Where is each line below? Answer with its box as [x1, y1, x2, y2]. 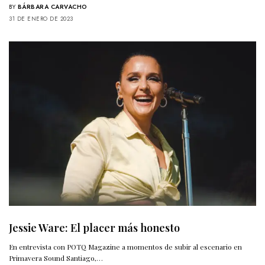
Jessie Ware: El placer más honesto [9, 221, 180, 235]
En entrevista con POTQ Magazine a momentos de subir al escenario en [9, 242, 243, 252]
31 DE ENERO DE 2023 [9, 14, 73, 23]
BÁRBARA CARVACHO [17, 2, 88, 11]
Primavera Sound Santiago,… [9, 253, 104, 263]
